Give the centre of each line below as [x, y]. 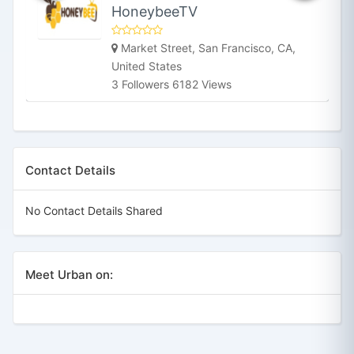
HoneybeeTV [154, 11]
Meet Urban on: [69, 274]
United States [147, 66]
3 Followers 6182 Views [171, 84]
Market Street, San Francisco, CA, [208, 47]
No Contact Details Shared [94, 210]
